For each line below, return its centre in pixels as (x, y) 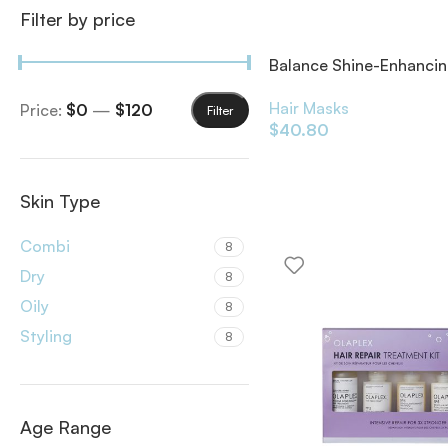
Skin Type (60, 201)
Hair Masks (308, 107)
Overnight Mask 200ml (353, 87)
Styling (46, 336)
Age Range (65, 427)
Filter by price (77, 19)
